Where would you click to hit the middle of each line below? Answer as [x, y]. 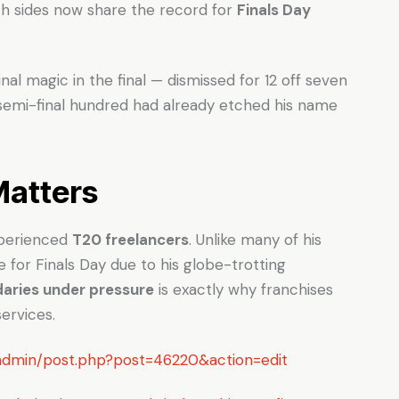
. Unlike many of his [255, 239]
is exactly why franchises [244, 289]
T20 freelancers [130, 239]
